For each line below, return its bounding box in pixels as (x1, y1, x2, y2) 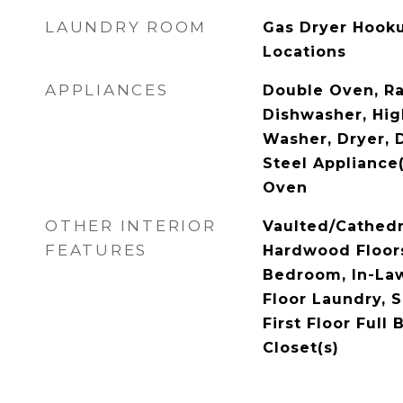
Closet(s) (262, 339, 339, 356)
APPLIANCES (45, 81, 169, 99)
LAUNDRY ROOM (45, 18, 207, 36)
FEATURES (45, 241, 148, 259)
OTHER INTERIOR (45, 217, 217, 235)
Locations (262, 43, 346, 60)
